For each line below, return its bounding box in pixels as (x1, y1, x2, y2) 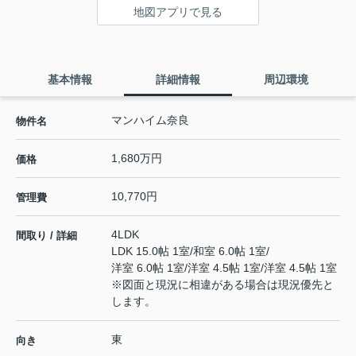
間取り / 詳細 (16, 230, 77, 242)
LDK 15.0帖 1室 (111, 245, 190, 258)
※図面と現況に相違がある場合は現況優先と (111, 278, 334, 292)
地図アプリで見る (133, 6, 222, 19)
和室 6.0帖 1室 (193, 245, 266, 258)
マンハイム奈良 (111, 114, 189, 127)
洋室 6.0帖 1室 (111, 261, 184, 275)
